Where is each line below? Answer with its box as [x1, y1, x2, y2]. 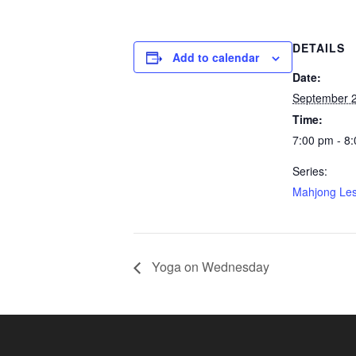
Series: [292, 163, 327, 179]
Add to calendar [172, 49, 259, 65]
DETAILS [292, 40, 345, 56]
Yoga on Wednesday [149, 257, 269, 276]
